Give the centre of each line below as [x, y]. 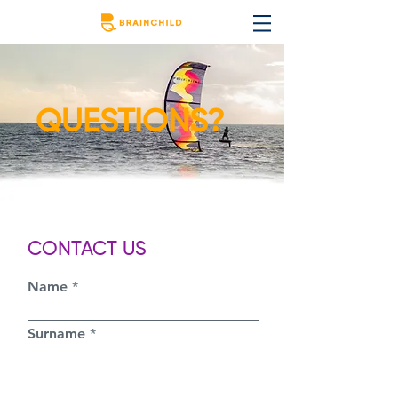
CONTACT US [87, 250]
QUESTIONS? [130, 123]
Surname [56, 334]
